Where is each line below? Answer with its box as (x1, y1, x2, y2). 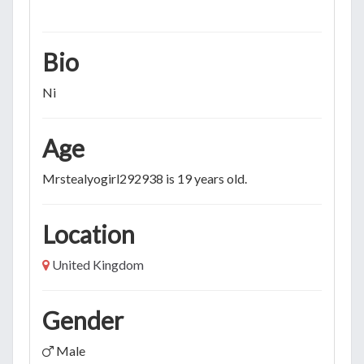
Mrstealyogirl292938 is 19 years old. (42, 170, 247, 186)
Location (42, 219, 135, 249)
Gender (42, 305, 123, 335)
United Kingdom (52, 256, 144, 272)
